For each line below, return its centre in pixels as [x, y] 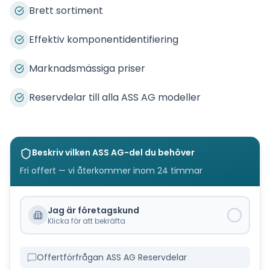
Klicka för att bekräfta [86, 221]
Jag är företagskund [93, 210]
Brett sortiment [66, 11]
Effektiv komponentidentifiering [104, 39]
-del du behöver [159, 152]
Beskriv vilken [62, 152]
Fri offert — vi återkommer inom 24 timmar [111, 171]
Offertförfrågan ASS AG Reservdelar [112, 257]
